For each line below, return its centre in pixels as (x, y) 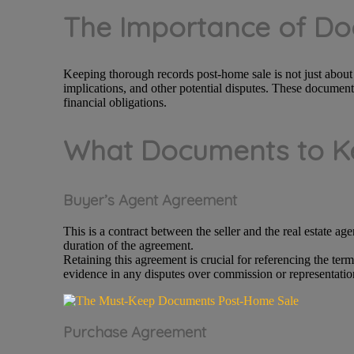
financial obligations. (115, 102)
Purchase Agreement (134, 332)
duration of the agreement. (128, 245)
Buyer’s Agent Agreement (150, 200)
